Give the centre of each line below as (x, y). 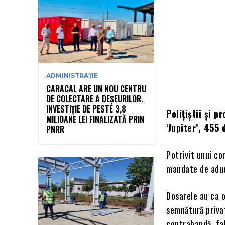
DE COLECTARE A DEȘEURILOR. (95, 99)
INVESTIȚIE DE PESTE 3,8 (86, 109)
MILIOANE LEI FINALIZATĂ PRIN (95, 119)
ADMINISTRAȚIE (72, 75)
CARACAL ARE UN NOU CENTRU (96, 89)
